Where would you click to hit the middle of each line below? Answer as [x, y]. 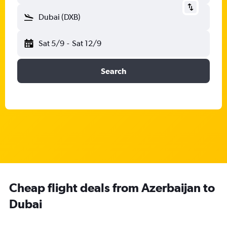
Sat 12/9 [86, 43]
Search [113, 71]
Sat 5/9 [51, 43]
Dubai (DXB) [60, 17]
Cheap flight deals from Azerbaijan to [112, 187]
